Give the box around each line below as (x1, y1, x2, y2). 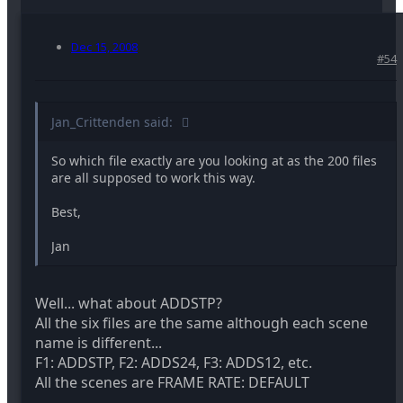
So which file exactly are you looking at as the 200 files (51, 151, 377, 169)
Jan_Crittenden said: (51, 112, 173, 130)
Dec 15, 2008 (71, 38, 138, 55)
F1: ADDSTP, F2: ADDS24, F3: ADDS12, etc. (35, 352, 312, 372)
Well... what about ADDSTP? (35, 292, 222, 313)
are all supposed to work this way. (51, 168, 255, 186)
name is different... (35, 332, 162, 353)
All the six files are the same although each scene (35, 312, 368, 333)
